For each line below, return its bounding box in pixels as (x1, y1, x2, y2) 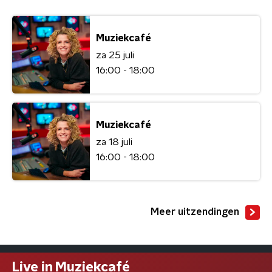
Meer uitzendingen (151, 207, 239, 217)
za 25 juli (96, 50, 134, 60)
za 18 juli (96, 137, 132, 147)
